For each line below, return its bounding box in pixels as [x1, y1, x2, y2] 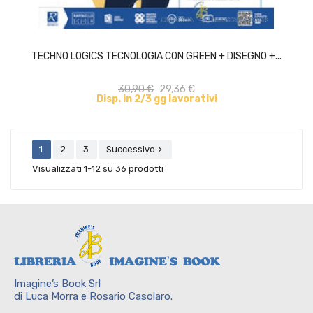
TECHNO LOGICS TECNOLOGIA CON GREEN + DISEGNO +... [31, 50, 282, 62]
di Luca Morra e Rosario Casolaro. [14, 290, 173, 303]
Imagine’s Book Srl [14, 277, 101, 290]
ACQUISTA [147, 20, 191, 30]
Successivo [106, 144, 155, 154]
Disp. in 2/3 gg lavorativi [96, 93, 217, 105]
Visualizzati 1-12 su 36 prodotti [32, 163, 163, 174]
